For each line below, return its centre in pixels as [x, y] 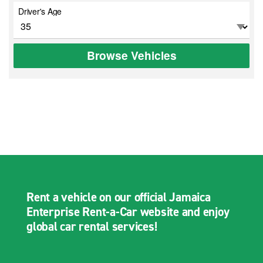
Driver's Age [40, 11]
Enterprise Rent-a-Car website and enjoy [128, 212]
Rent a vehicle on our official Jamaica [119, 197]
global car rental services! [92, 226]
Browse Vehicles [131, 55]
